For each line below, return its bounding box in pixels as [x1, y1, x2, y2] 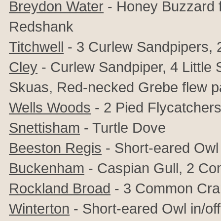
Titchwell [9, 38, 64, 55]
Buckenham [9, 160, 84, 176]
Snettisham [9, 119, 80, 136]
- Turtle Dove [80, 119, 166, 136]
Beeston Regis [9, 140, 102, 156]
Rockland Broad [9, 180, 110, 196]
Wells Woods [9, 99, 91, 115]
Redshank [9, 18, 74, 35]
